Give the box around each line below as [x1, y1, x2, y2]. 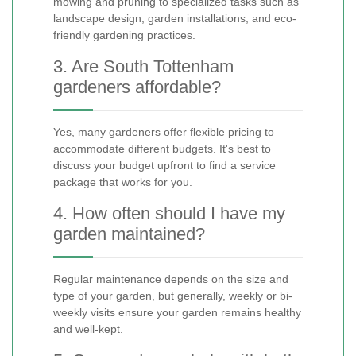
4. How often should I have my [53, 203, 285, 223]
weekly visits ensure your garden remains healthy [53, 306, 301, 319]
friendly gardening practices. [53, 29, 195, 41]
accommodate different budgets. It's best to [53, 142, 271, 155]
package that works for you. [53, 176, 192, 188]
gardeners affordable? [53, 77, 221, 97]
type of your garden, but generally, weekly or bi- [53, 289, 292, 302]
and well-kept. [53, 323, 123, 335]
